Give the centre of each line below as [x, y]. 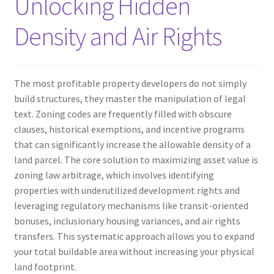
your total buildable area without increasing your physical [134, 251]
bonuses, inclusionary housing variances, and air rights [127, 220]
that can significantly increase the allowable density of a [132, 144]
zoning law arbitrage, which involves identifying [114, 175]
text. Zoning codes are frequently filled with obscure [123, 113]
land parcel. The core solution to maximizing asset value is [136, 159]
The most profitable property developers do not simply [130, 83]
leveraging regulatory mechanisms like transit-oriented [131, 205]
